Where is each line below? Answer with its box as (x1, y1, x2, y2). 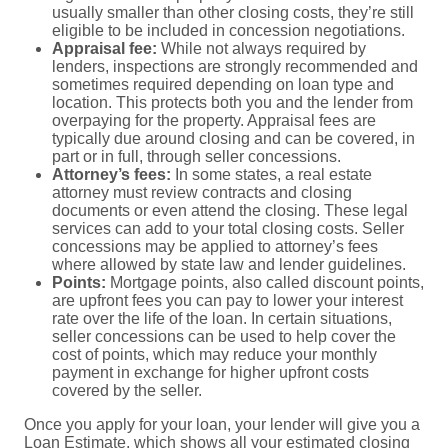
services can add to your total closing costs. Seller (52, 219, 404, 237)
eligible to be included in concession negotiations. (52, 21, 405, 39)
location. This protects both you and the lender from (52, 93, 413, 111)
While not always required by (157, 39, 366, 57)
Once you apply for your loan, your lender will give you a (24, 415, 420, 433)
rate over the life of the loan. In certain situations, (52, 309, 392, 327)
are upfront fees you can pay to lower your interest (52, 291, 403, 309)
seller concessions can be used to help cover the (52, 327, 396, 345)
